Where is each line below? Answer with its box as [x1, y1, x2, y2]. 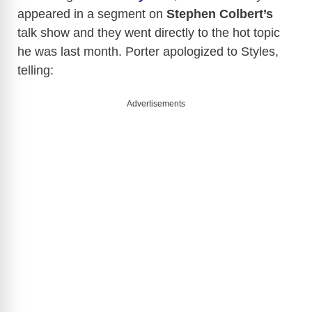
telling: [17, 63, 54, 77]
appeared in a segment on [17, 6, 166, 21]
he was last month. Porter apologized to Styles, [17, 44, 279, 58]
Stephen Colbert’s [166, 6, 273, 21]
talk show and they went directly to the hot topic [17, 25, 280, 40]
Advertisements [127, 98, 185, 109]
